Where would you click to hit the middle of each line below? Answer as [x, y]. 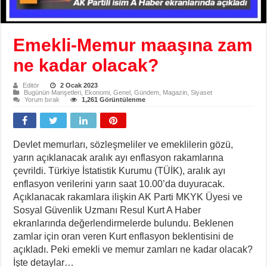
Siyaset [202, 93]
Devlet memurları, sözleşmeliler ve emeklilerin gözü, [123, 145]
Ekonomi [97, 93]
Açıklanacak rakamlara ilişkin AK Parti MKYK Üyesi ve [128, 197]
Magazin [175, 93]
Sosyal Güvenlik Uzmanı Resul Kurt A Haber [107, 210]
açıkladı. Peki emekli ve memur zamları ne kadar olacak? [133, 250]
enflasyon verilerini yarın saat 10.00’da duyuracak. [119, 184]
